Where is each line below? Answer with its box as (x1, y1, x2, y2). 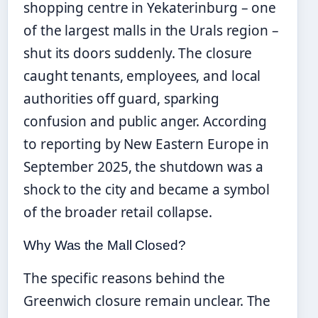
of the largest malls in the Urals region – (23, 21, 279, 40)
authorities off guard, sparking (23, 89, 219, 108)
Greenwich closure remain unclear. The (23, 291, 271, 310)
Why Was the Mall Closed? (23, 237, 186, 253)
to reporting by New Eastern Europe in (23, 134, 270, 153)
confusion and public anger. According (23, 111, 268, 131)
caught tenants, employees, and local (23, 66, 261, 85)
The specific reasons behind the (23, 268, 225, 287)
